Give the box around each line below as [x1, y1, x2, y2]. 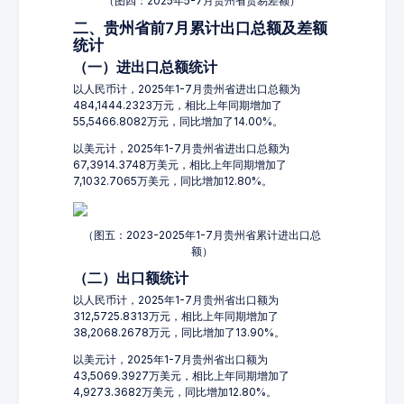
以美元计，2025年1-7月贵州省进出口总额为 [73, 142, 289, 155]
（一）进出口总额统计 [73, 59, 217, 76]
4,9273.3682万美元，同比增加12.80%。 [73, 385, 277, 399]
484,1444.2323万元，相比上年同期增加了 [73, 98, 282, 112]
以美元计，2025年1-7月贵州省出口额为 [73, 353, 268, 366]
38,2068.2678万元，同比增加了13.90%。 [73, 326, 285, 339]
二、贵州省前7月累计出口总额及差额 [73, 19, 327, 37]
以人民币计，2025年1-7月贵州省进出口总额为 [73, 82, 300, 96]
